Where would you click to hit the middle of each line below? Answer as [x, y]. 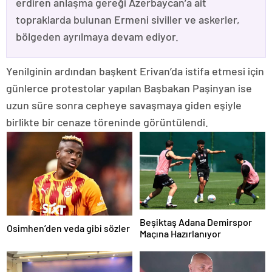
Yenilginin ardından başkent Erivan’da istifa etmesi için [135, 71]
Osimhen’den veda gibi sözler [68, 228]
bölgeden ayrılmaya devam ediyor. [97, 37]
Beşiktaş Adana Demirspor [196, 222]
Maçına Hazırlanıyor [180, 233]
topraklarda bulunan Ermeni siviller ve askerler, [128, 20]
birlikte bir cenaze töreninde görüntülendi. [107, 122]
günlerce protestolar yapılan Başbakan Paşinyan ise [129, 88]
